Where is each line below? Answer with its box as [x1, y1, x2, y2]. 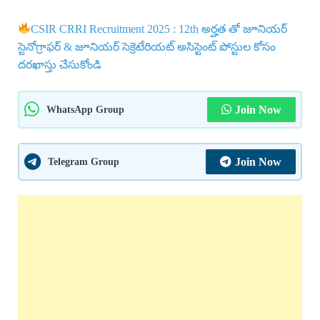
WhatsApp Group [46, 103, 124, 115]
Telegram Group [48, 155, 119, 167]
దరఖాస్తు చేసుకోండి [18, 58, 101, 71]
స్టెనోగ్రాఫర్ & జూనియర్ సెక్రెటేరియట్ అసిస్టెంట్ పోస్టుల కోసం [18, 40, 276, 53]
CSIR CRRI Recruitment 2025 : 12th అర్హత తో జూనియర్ [31, 22, 288, 35]
